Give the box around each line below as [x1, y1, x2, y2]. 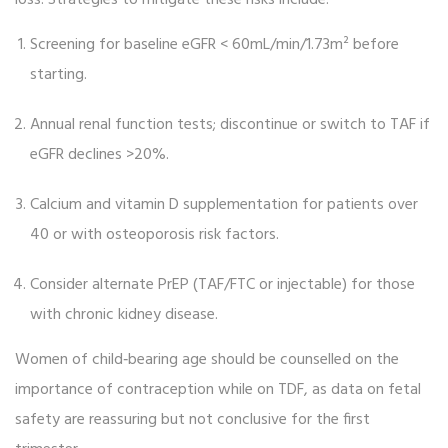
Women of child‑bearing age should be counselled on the [15, 347, 399, 374]
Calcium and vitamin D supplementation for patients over [30, 192, 418, 219]
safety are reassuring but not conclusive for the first [15, 407, 370, 434]
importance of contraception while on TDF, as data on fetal [15, 377, 421, 404]
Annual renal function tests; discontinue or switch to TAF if [30, 112, 430, 139]
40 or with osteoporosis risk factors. [30, 222, 279, 249]
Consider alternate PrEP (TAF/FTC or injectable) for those [30, 272, 415, 299]
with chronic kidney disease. [30, 302, 218, 329]
